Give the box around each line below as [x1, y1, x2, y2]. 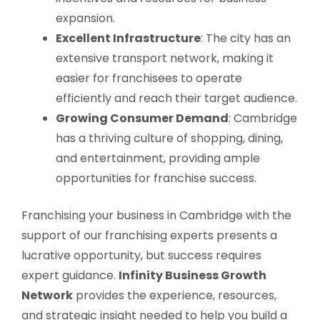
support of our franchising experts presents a [21, 227, 277, 244]
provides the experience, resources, [73, 287, 276, 304]
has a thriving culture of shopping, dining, [56, 130, 283, 147]
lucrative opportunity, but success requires [21, 247, 261, 264]
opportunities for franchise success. [56, 170, 256, 187]
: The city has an [201, 30, 291, 47]
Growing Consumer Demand [56, 110, 229, 127]
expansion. [56, 10, 115, 27]
